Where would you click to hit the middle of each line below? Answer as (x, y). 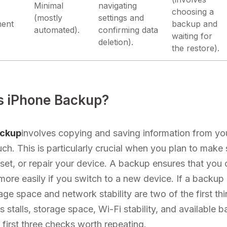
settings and (121, 18)
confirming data (128, 30)
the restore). (196, 48)
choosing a (193, 12)
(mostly (48, 18)
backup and (195, 24)
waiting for (192, 36)
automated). (57, 30)
